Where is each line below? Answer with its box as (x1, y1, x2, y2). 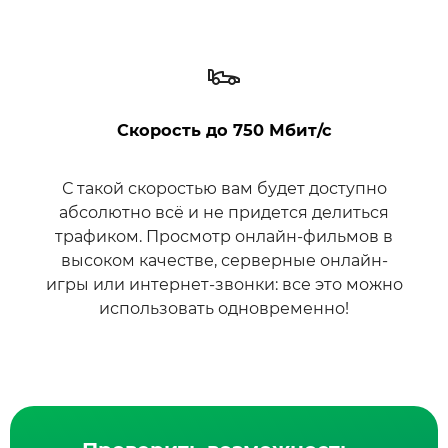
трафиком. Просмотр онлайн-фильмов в (55, 227, 393, 246)
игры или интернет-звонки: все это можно (45, 275, 403, 294)
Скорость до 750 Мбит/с (116, 120, 332, 140)
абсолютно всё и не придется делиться (59, 203, 389, 222)
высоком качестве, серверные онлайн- (60, 251, 388, 270)
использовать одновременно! (99, 299, 349, 318)
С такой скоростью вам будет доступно (61, 179, 387, 198)
